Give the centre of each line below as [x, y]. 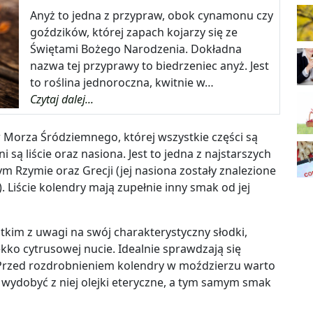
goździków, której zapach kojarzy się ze [134, 32]
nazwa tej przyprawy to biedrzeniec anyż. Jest [150, 66]
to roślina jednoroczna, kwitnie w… [122, 83]
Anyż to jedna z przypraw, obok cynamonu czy [152, 16]
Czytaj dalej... [62, 100]
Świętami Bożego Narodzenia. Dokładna [136, 49]
